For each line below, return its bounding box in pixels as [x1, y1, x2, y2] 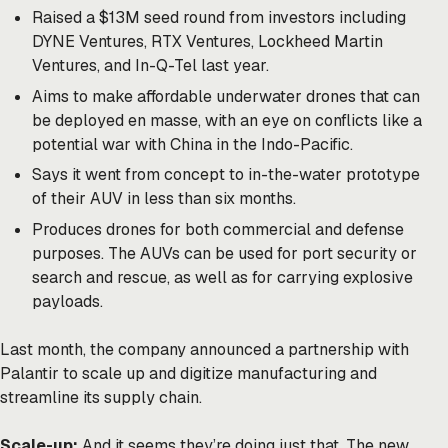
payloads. [32, 290, 103, 312]
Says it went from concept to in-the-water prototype [32, 164, 420, 186]
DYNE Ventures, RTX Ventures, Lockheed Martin [32, 31, 383, 53]
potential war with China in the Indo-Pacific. [32, 133, 353, 155]
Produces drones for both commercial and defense [32, 218, 404, 240]
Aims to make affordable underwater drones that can [32, 85, 420, 107]
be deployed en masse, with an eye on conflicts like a [32, 109, 422, 131]
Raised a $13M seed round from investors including [32, 7, 406, 29]
